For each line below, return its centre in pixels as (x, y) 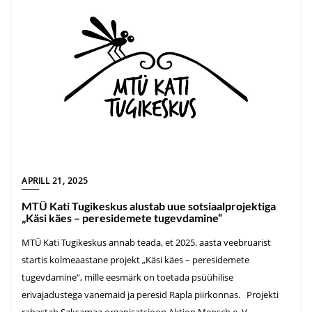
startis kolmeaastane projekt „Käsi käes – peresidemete (135, 259)
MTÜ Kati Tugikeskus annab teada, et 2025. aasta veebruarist (146, 242)
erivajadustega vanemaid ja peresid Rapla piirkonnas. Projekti (150, 294)
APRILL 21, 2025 (55, 180)
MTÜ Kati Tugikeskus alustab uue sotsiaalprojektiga (149, 205)
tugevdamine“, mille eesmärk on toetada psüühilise (127, 277)
